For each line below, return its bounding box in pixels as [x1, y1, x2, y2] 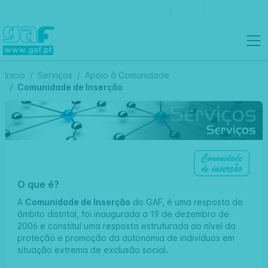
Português [212, 5, 254, 16]
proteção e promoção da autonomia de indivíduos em [17, 232, 234, 243]
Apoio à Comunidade [85, 70, 169, 80]
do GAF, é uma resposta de [130, 196, 243, 207]
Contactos [121, 5, 163, 16]
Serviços [38, 70, 72, 80]
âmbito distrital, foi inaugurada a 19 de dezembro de [17, 208, 229, 219]
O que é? [17, 178, 59, 190]
